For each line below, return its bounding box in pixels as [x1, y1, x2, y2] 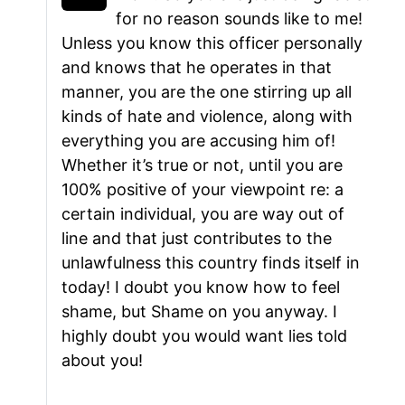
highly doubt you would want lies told [61, 326, 347, 346]
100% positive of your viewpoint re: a [61, 180, 344, 200]
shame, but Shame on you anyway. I [61, 302, 337, 322]
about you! [61, 351, 143, 371]
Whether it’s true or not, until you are [61, 155, 343, 175]
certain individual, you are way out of [61, 204, 344, 224]
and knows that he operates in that [61, 58, 332, 78]
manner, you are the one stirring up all [61, 82, 352, 102]
